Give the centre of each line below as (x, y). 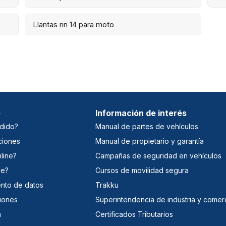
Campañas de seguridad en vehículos (159, 155)
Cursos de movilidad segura (142, 170)
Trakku (107, 185)
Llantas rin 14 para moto (73, 24)
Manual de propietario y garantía (150, 141)
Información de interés (141, 113)
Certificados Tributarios (134, 214)
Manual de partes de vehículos (147, 126)
